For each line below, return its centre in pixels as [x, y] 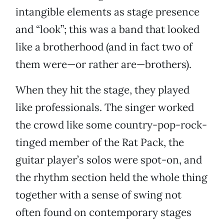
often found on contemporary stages [103, 212]
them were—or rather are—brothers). [103, 64]
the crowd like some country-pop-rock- [111, 125]
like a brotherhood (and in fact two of [104, 47]
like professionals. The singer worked [105, 107]
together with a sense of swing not [98, 195]
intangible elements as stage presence [107, 12]
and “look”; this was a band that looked [107, 29]
